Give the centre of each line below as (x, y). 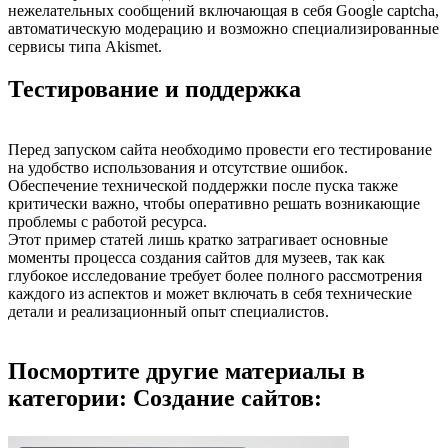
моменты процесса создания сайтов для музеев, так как (196, 257)
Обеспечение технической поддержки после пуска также (203, 185)
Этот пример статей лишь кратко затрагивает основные (198, 239)
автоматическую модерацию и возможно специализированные (223, 28)
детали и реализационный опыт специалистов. (168, 311)
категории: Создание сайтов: (165, 398)
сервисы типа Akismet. (85, 46)
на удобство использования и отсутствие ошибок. (178, 167)
